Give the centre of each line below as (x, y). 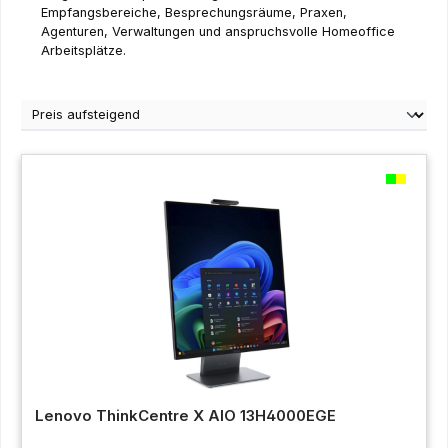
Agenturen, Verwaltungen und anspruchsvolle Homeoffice (218, 31)
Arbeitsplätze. (83, 50)
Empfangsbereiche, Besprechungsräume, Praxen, (194, 12)
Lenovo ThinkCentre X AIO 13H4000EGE (185, 416)
